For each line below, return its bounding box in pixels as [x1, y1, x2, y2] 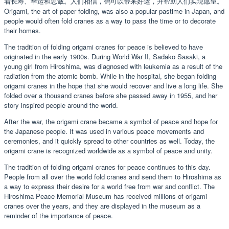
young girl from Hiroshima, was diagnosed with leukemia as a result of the [4, 61, 222, 71]
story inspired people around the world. [4, 100, 118, 110]
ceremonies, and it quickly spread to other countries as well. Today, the [4, 135, 215, 146]
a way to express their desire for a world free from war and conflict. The [4, 181, 215, 191]
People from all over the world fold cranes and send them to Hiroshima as [4, 171, 221, 181]
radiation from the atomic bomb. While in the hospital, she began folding [4, 71, 216, 81]
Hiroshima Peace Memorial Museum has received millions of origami [4, 191, 207, 201]
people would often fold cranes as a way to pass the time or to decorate [4, 15, 216, 26]
